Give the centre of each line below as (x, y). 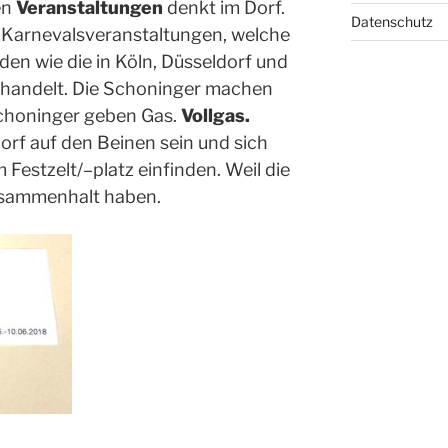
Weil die (257, 170)
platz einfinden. (159, 170)
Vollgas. (215, 116)
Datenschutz (391, 21)
